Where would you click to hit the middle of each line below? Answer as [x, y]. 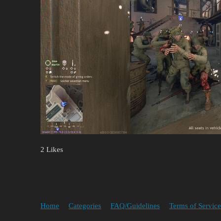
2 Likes [52, 150]
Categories [85, 205]
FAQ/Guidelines [135, 205]
